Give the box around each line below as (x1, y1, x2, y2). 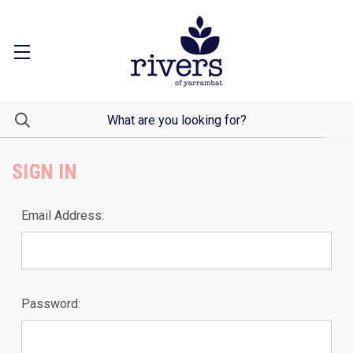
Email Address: (21, 208, 104, 223)
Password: (21, 296, 80, 311)
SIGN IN (12, 160, 77, 184)
